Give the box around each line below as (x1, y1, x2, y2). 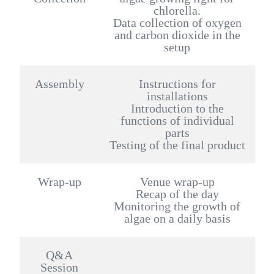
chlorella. (154, 3, 201, 17)
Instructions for (138, 76, 216, 91)
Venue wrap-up (139, 174, 215, 188)
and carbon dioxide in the (114, 28, 240, 42)
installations (146, 89, 208, 103)
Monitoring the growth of (114, 199, 240, 213)
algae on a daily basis (124, 211, 231, 225)
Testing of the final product (109, 138, 245, 152)
